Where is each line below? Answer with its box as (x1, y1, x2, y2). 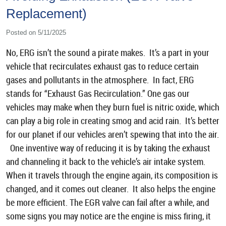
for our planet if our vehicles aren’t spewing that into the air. (6, 128, 219, 140)
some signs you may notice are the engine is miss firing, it (6, 210, 211, 222)
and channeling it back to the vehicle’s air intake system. (6, 155, 205, 167)
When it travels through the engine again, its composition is (6, 169, 218, 181)
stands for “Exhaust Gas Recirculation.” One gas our (6, 87, 190, 99)
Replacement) (6, 7, 87, 21)
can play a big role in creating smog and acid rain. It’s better (6, 115, 219, 127)
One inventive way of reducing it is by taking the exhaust (6, 142, 210, 154)
